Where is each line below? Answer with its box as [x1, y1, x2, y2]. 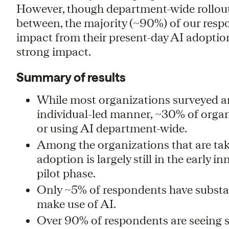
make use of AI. [36, 197, 116, 210]
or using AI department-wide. [36, 121, 189, 134]
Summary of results [16, 70, 126, 84]
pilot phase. [36, 166, 98, 179]
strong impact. [16, 44, 91, 58]
